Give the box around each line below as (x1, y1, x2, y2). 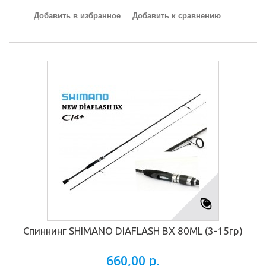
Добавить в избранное (33, 11, 121, 20)
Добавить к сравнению (132, 11, 221, 20)
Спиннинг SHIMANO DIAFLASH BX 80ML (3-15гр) (23, 225, 243, 236)
